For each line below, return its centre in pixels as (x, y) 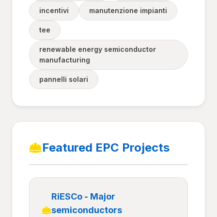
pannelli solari (64, 79)
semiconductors (87, 210)
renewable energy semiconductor (98, 49)
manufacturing (65, 60)
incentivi (54, 10)
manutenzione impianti (128, 10)
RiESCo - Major (83, 196)
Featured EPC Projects (106, 147)
